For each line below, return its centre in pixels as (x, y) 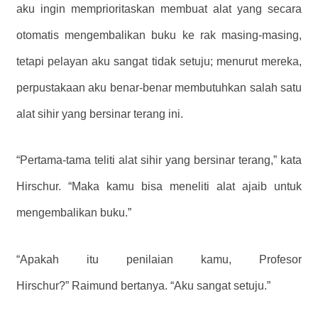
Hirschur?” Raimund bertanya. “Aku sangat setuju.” (143, 286)
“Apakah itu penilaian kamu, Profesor (159, 260)
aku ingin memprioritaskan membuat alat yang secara (159, 9)
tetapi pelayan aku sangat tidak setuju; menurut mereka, (159, 61)
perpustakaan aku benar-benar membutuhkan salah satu (159, 87)
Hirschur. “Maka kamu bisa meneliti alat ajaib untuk (159, 187)
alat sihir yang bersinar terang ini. (100, 114)
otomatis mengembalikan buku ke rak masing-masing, (159, 35)
